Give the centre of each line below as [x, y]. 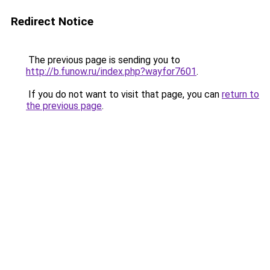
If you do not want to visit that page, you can [124, 94]
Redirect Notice [52, 21]
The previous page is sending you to [103, 60]
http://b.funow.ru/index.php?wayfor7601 [111, 71]
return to [240, 94]
